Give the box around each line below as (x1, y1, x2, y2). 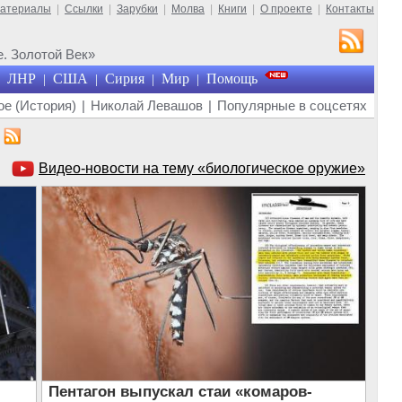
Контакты (326, 3, 374, 15)
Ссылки (65, 3, 103, 15)
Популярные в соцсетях (217, 98, 367, 113)
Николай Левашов (91, 98, 203, 113)
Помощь (205, 71, 258, 86)
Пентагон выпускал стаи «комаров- (48, 383, 312, 400)
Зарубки (117, 3, 158, 15)
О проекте (260, 3, 312, 15)
